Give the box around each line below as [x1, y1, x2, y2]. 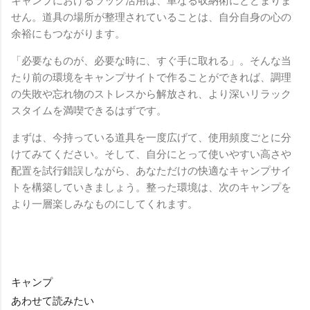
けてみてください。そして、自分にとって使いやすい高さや [11, 147, 291, 161]
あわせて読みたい [11, 294, 94, 307]
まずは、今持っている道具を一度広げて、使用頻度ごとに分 [11, 131, 291, 144]
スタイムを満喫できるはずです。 [11, 104, 167, 117]
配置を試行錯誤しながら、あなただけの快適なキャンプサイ [11, 164, 291, 177]
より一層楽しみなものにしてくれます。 [11, 197, 198, 210]
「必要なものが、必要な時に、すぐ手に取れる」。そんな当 [11, 54, 291, 67]
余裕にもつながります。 [11, 27, 125, 40]
